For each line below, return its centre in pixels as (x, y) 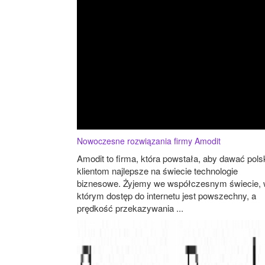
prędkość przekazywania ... (130, 208)
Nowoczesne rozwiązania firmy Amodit (149, 140)
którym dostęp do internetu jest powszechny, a (167, 195)
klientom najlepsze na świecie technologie (157, 170)
